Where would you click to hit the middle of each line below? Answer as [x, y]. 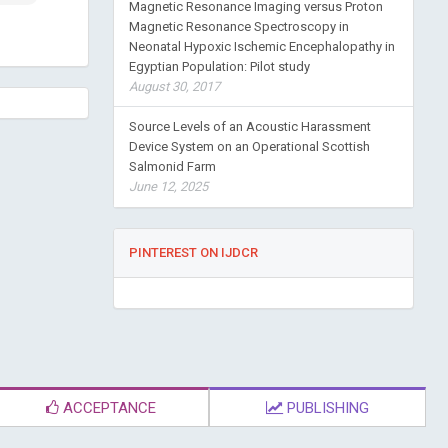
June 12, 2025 [168, 186]
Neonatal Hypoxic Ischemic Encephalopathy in [261, 46]
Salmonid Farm [172, 166]
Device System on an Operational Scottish [249, 146]
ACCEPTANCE [107, 408]
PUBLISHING [326, 408]
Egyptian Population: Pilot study [219, 66]
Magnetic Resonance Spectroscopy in [238, 26]
